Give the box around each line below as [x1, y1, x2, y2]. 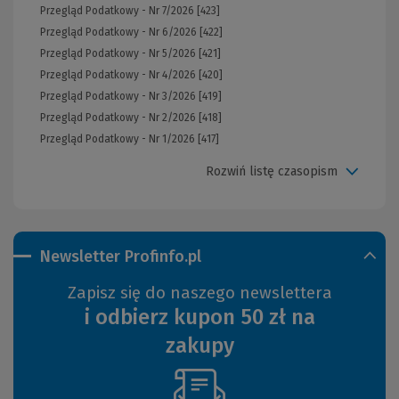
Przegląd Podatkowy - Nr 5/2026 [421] [40, 46, 221, 60]
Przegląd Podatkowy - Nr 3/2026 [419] [40, 89, 222, 102]
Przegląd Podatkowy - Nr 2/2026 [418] [40, 110, 222, 124]
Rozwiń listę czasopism [206, 164, 338, 180]
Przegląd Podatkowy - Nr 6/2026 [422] [40, 25, 223, 38]
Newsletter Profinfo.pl [40, 246, 201, 266]
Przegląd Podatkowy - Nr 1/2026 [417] [40, 132, 219, 145]
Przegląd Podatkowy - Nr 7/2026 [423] [40, 4, 220, 17]
